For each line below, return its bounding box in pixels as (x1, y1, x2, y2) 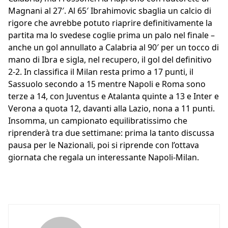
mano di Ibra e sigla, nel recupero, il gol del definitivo (8, 54, 212, 66)
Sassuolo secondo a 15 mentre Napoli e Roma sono (8, 78, 206, 90)
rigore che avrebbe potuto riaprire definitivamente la (8, 17, 212, 29)
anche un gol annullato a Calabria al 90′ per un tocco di (8, 42, 219, 53)
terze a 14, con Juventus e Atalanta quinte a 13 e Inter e (8, 91, 219, 102)
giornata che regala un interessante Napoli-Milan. (8, 152, 199, 163)
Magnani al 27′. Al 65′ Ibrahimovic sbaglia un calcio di (8, 5, 211, 17)
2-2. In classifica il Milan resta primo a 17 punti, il (8, 66, 193, 78)
